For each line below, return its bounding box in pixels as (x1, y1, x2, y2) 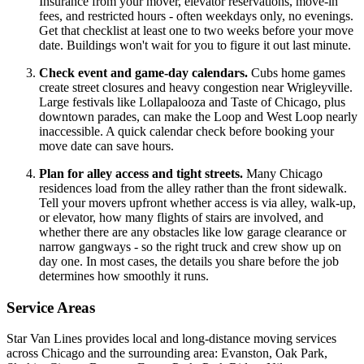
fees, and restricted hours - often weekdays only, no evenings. (39, 8, 353, 23)
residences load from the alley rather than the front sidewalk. (39, 180, 347, 195)
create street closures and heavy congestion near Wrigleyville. (39, 80, 353, 94)
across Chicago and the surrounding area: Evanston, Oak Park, (6, 346, 327, 361)
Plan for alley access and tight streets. (39, 166, 243, 180)
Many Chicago (243, 166, 323, 180)
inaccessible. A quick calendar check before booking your (39, 123, 334, 138)
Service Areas (6, 298, 95, 316)
